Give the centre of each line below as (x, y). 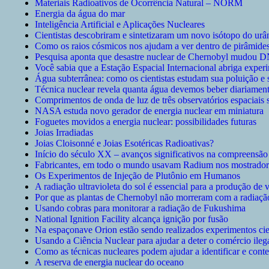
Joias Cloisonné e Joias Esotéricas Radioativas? (124, 144)
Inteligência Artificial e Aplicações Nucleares (120, 25)
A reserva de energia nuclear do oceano (109, 262)
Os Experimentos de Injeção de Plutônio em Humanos (138, 176)
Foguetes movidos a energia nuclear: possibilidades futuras (146, 122)
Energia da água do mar (80, 14)
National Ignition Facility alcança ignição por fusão (131, 219)
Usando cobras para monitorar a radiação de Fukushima (140, 208)
